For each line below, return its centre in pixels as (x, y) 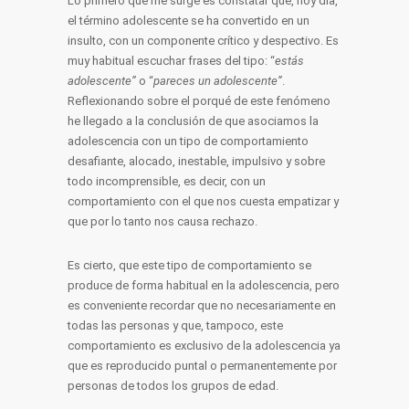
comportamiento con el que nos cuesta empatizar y (203, 201)
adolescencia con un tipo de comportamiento (188, 141)
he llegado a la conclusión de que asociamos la (193, 121)
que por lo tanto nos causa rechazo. (163, 221)
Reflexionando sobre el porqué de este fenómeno (199, 101)
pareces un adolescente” (218, 81)
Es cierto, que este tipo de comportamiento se (189, 265)
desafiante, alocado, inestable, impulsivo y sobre (196, 161)
